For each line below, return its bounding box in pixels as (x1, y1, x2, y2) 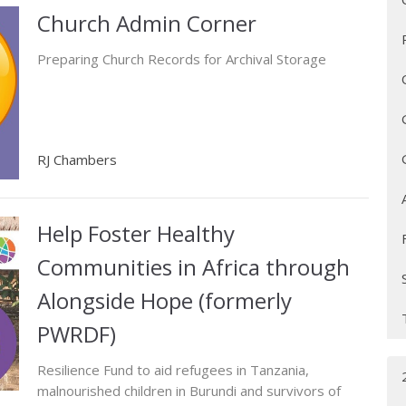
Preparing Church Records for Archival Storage (36, 49, 326, 68)
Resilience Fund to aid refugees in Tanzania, (36, 361, 309, 380)
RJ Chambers (36, 150, 117, 169)
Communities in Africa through (36, 252, 350, 283)
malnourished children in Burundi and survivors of (36, 382, 341, 401)
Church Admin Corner (36, 7, 256, 38)
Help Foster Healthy (36, 218, 235, 249)
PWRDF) (36, 319, 116, 350)
